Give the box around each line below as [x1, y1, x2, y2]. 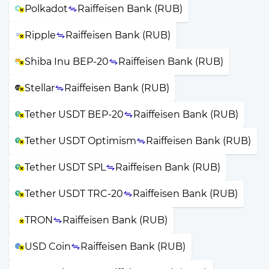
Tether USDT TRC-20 [25, 187, 123, 199]
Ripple [25, 29, 56, 41]
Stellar [25, 82, 55, 94]
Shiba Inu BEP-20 [25, 55, 109, 67]
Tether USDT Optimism [25, 134, 136, 147]
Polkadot [25, 2, 68, 14]
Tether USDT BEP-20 [25, 108, 124, 120]
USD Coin [25, 240, 71, 252]
